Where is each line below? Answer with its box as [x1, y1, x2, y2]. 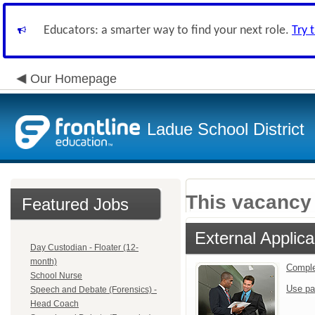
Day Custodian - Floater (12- [30, 243, 139, 252]
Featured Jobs [22, 195, 129, 214]
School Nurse [30, 271, 82, 281]
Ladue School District [147, 120, 304, 139]
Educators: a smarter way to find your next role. [44, 24, 292, 37]
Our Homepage [30, 72, 117, 86]
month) [30, 257, 57, 266]
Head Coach [30, 299, 79, 309]
